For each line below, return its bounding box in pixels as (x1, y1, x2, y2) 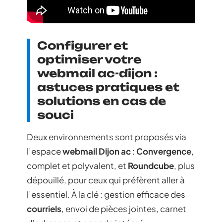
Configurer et (37, 39, 128, 53)
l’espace (27, 146, 62, 157)
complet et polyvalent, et (27, 160, 128, 171)
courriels (27, 203, 61, 215)
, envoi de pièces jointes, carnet (61, 203, 186, 215)
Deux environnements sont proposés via (27, 131, 186, 143)
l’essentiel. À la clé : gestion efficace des (27, 189, 185, 200)
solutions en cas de (37, 94, 166, 108)
